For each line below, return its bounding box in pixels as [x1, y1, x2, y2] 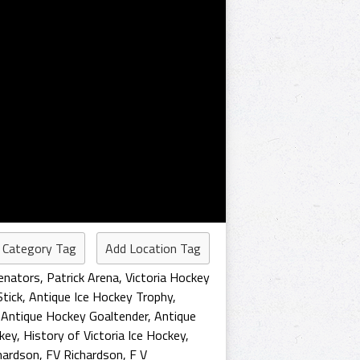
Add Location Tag [105, 239, 201, 258]
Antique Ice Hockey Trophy [29, 287, 173, 306]
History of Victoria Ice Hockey [23, 325, 186, 345]
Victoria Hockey [125, 268, 210, 287]
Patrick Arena [47, 268, 119, 287]
